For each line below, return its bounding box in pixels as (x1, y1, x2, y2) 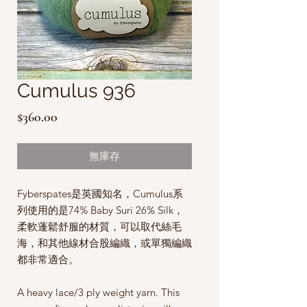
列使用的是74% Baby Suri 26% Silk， (17, 203, 184, 217)
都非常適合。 (17, 252, 79, 266)
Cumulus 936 (17, 79, 136, 102)
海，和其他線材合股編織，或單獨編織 (17, 236, 192, 249)
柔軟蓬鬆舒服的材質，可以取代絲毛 (17, 219, 182, 233)
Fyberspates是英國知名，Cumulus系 (17, 186, 183, 200)
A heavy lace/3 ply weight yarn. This (17, 285, 180, 299)
